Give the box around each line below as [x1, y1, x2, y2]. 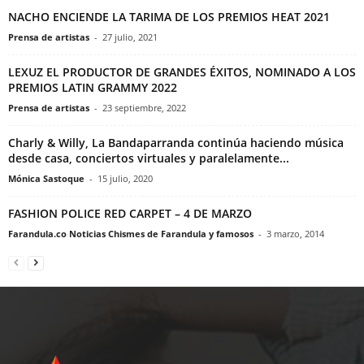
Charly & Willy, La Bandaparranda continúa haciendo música [8, 134, 344, 150]
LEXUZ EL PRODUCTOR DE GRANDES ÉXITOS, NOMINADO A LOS [8, 63, 356, 80]
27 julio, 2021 [102, 30, 158, 43]
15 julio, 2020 [97, 171, 153, 184]
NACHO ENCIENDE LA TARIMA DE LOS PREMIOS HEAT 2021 [8, 8, 330, 24]
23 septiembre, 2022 [102, 101, 186, 114]
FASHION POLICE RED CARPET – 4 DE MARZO [8, 205, 252, 221]
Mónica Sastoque [8, 171, 84, 184]
